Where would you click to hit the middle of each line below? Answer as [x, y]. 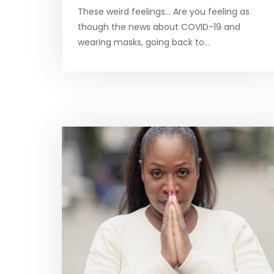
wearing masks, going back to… [144, 43]
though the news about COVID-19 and [159, 27]
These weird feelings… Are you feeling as [164, 12]
